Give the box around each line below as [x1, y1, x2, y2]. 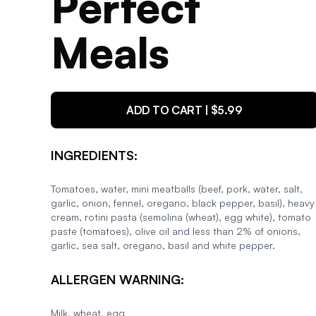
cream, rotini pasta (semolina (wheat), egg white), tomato [51, 211, 311, 223]
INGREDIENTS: [51, 147, 138, 163]
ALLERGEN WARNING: [51, 272, 184, 287]
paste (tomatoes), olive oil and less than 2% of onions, [51, 225, 300, 237]
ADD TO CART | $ [126, 103, 218, 117]
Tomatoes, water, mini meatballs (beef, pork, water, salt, [51, 183, 303, 195]
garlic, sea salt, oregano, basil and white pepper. [51, 239, 275, 251]
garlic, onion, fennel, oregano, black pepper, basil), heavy [51, 197, 315, 209]
